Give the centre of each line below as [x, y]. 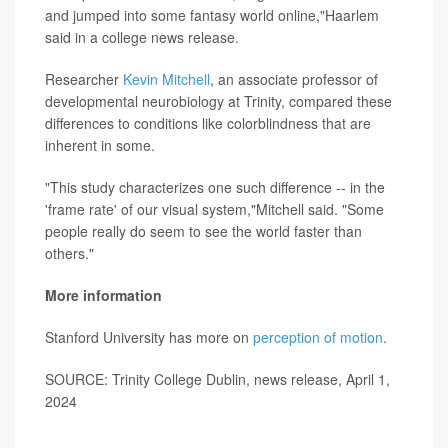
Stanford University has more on [149, 337]
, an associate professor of [294, 79]
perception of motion [318, 337]
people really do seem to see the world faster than [203, 231]
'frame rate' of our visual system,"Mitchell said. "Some [214, 209]
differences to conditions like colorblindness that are [208, 123]
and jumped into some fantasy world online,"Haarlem [212, 15]
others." [69, 253]
